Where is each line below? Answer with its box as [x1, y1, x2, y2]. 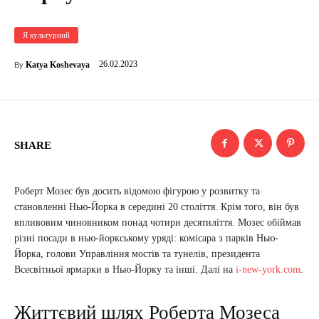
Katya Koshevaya [26, 59, 90, 70]
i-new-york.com [236, 263, 300, 275]
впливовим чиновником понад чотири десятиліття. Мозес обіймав [14, 216, 301, 228]
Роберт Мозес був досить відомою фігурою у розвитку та [14, 185, 260, 197]
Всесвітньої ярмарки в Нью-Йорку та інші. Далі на [14, 263, 236, 275]
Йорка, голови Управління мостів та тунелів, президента [14, 248, 260, 259]
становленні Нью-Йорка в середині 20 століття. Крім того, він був [14, 201, 299, 212]
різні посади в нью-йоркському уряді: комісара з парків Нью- [14, 232, 278, 244]
